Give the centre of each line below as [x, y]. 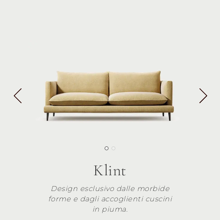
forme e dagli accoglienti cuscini [110, 199]
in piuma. [110, 209]
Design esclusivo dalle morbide [110, 189]
